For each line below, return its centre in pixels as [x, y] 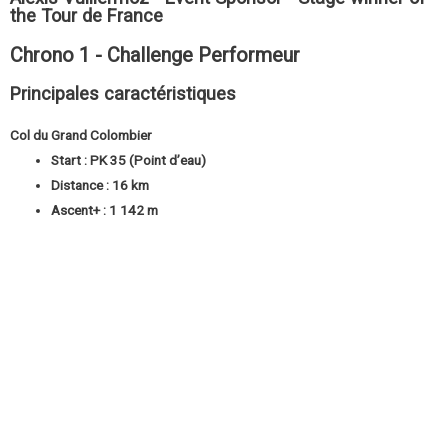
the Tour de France [86, 16]
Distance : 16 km [100, 185]
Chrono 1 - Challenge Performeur [155, 55]
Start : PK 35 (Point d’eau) [129, 160]
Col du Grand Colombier [82, 135]
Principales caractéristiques [123, 94]
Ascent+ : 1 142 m [105, 210]
